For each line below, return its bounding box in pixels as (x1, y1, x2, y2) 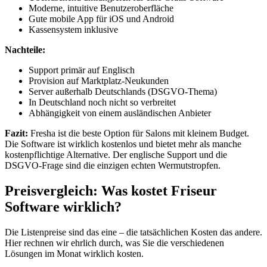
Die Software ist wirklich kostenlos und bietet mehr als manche (5, 139, 241, 150)
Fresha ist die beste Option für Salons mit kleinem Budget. (28, 128, 249, 139)
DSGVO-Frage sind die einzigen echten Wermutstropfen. (5, 160, 221, 171)
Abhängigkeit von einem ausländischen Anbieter (29, 108, 211, 119)
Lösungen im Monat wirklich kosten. (5, 249, 144, 259)
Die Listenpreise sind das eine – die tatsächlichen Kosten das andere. (5, 227, 262, 237)
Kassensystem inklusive (29, 24, 118, 35)
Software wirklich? (5, 199, 122, 215)
